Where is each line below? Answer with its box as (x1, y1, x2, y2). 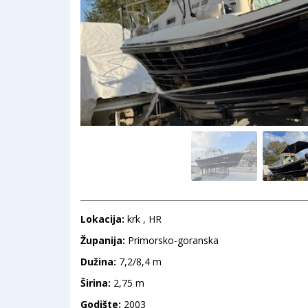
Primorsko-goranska (128, 233, 219, 247)
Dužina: (80, 254, 119, 268)
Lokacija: (80, 212, 127, 225)
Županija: (80, 233, 128, 247)
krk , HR (127, 212, 162, 225)
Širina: (80, 276, 113, 289)
